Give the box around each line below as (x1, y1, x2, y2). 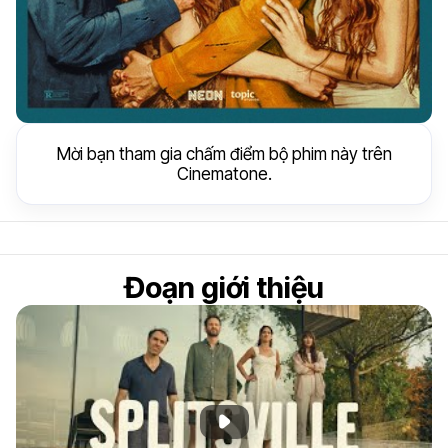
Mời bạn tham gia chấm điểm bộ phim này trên (56, 143, 392, 164)
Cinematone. (176, 163, 272, 184)
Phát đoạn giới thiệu (232, 411, 363, 431)
